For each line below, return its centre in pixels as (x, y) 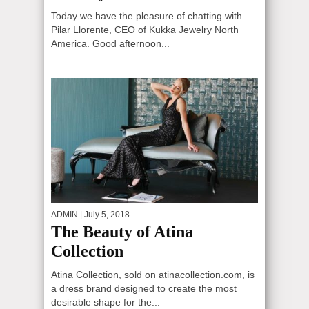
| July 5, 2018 (104, 214)
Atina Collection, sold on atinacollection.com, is (153, 274)
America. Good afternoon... (110, 43)
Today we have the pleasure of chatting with (147, 16)
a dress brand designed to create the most (144, 288)
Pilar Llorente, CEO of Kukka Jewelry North (145, 30)
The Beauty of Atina (122, 231)
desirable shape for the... (106, 302)
